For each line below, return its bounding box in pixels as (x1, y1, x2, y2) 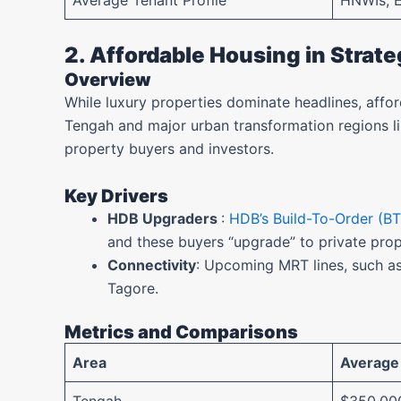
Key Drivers (64, 185, 168, 207)
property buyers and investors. (64, 140, 274, 158)
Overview (64, 69, 151, 90)
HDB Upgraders (107, 209, 221, 227)
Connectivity (107, 256, 196, 274)
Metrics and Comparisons (64, 321, 298, 343)
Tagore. (107, 279, 158, 297)
